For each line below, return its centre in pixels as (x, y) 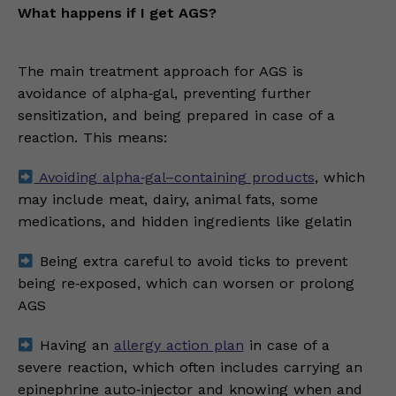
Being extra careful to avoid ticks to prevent (190, 262)
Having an (74, 346)
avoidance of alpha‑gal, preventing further (164, 94)
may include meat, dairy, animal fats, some (168, 200)
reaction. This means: (92, 138)
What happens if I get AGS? (117, 13)
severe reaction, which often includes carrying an (190, 368)
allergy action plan (179, 346)
